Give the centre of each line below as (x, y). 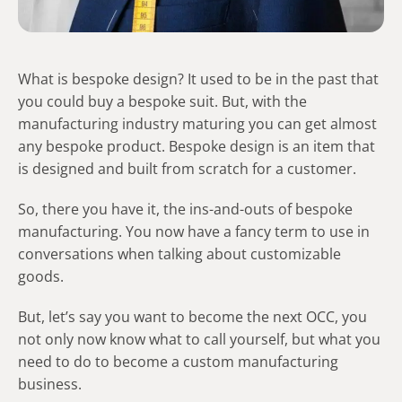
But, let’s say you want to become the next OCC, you (192, 316)
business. (50, 384)
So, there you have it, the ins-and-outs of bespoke (185, 209)
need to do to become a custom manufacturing (178, 361)
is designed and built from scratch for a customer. (187, 168)
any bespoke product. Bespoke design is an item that (197, 146)
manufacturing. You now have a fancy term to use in (194, 231)
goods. (41, 276)
